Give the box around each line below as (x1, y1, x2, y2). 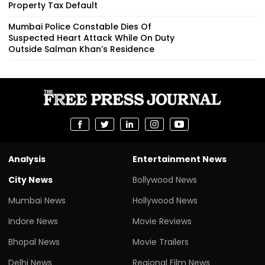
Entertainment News (132, 153, 227, 165)
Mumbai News (8, 194, 66, 206)
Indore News (8, 215, 58, 227)
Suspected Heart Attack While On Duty (8, 31, 174, 44)
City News (8, 173, 53, 186)
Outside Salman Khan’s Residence (8, 43, 154, 55)
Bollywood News (132, 173, 197, 186)
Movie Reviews (132, 215, 192, 227)
